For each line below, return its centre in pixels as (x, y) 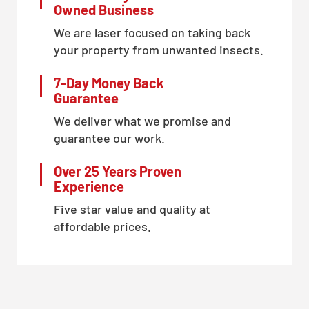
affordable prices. (102, 226)
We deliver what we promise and (142, 120)
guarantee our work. (109, 138)
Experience (89, 186)
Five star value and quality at (132, 209)
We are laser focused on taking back (152, 32)
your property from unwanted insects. (159, 49)
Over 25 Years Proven (118, 171)
